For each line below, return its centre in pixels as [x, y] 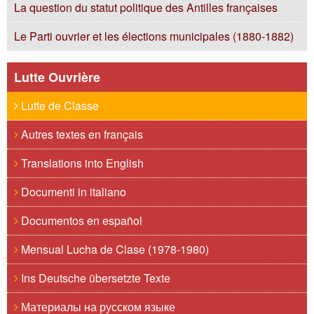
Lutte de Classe [59, 105]
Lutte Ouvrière [57, 77]
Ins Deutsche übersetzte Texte [94, 278]
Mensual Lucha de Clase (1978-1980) [114, 249]
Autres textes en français [81, 134]
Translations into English [81, 163]
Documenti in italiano [72, 192]
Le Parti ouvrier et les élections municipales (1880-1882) [154, 36]
